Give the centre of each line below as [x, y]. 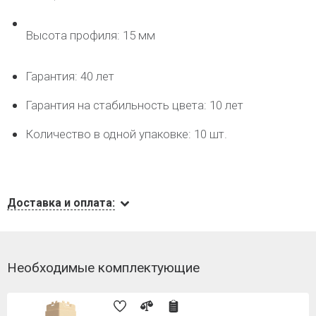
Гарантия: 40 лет [70, 76]
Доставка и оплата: [61, 203]
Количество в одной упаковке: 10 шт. [126, 134]
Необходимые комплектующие [103, 268]
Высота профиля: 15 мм [90, 35]
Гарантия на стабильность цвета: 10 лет [134, 105]
